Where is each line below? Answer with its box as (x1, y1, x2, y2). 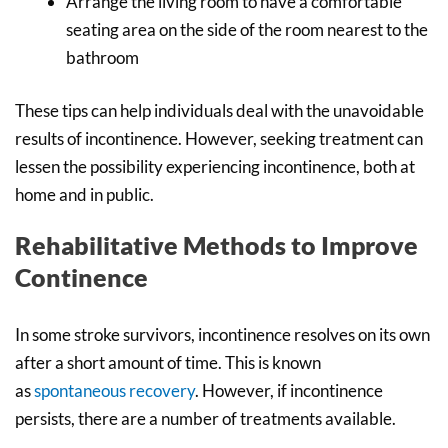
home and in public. (15, 184, 154, 206)
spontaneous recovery (34, 380, 195, 402)
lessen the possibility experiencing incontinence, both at (15, 156, 415, 178)
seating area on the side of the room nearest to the (66, 18, 428, 40)
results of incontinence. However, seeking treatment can (15, 128, 423, 150)
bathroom (66, 46, 139, 68)
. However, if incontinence (195, 380, 383, 402)
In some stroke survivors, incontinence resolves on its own (15, 324, 430, 346)
